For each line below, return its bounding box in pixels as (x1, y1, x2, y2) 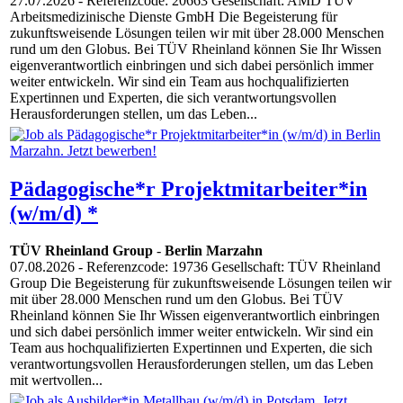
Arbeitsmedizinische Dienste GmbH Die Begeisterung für (10, 9, 337, 25)
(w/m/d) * (10, 201, 98, 225)
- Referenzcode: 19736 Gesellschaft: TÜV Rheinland (75, 259, 381, 275)
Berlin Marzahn (165, 243, 263, 259)
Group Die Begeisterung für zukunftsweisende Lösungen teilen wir (10, 275, 391, 291)
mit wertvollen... (10, 372, 103, 389)
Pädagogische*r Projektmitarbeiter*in (10, 176, 367, 201)
